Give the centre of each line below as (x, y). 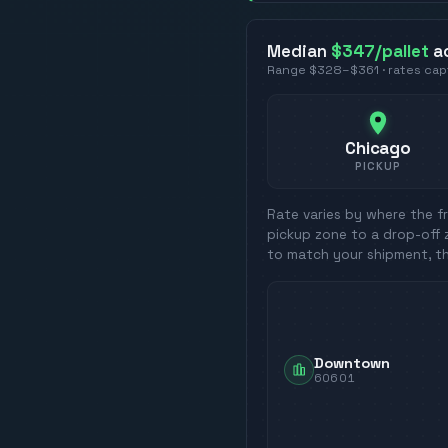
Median (299, 50)
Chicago (378, 148)
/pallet (402, 50)
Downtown (352, 362)
